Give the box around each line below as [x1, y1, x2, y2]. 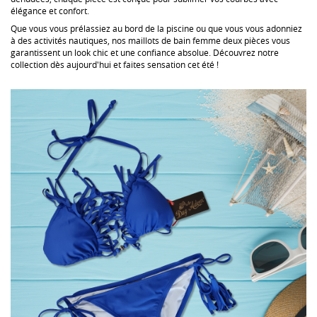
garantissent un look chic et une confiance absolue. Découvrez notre [11, 47, 279, 58]
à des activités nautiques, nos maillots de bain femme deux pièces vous [11, 35, 290, 46]
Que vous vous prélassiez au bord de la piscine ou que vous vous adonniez [11, 23, 302, 34]
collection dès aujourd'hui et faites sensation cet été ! [11, 59, 219, 70]
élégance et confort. [11, 4, 89, 16]
